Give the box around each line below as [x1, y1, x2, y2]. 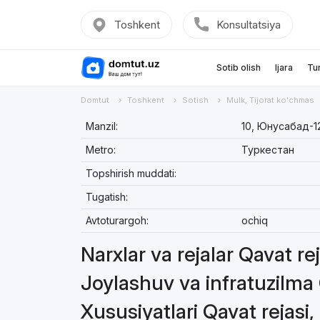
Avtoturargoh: [85, 214, 149, 226]
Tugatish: [85, 191, 128, 203]
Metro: [85, 144, 116, 156]
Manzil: [85, 120, 118, 132]
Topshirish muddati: [85, 167, 176, 179]
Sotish [181, 95, 209, 105]
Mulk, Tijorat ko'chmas [226, 95, 314, 105]
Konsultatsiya [216, 18, 281, 31]
